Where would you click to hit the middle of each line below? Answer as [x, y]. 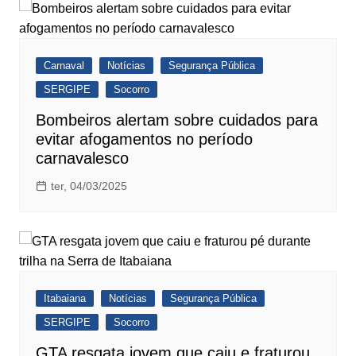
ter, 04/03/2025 [89, 186]
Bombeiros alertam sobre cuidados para [176, 120]
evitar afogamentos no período [144, 139]
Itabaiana [64, 299]
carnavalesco [82, 159]
